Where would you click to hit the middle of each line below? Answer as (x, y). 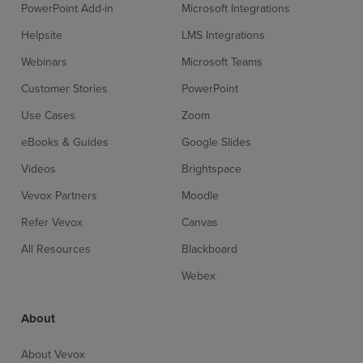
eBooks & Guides (65, 142)
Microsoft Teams (222, 62)
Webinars (45, 62)
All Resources (56, 249)
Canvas (200, 222)
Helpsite (42, 35)
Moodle (200, 196)
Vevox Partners (60, 196)
